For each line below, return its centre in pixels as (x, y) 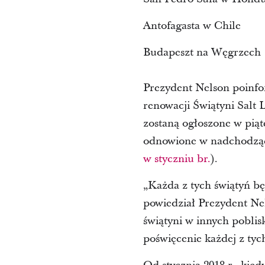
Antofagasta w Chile (192, 26)
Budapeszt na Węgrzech (202, 52)
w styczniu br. (177, 159)
